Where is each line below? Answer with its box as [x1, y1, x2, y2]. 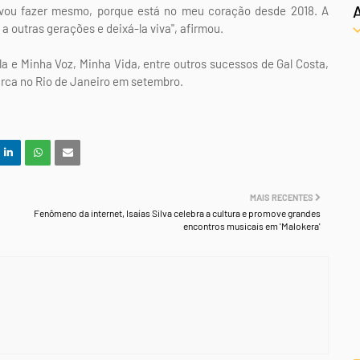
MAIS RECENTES [250, 192, 313, 202]
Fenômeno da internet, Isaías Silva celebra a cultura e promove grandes [34, 207, 321, 219]
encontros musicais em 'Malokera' [183, 220, 321, 231]
